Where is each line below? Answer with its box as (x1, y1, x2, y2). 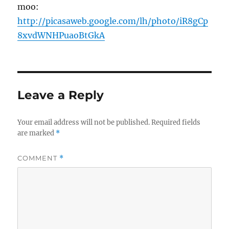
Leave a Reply (17, 87, 104, 102)
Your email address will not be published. (17, 118, 150, 127)
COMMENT (17, 153, 60, 162)
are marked (17, 128, 56, 138)
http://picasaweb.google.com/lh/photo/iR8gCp (17, 15, 209, 26)
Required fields (151, 118, 201, 127)
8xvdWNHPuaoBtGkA (17, 30, 105, 40)
